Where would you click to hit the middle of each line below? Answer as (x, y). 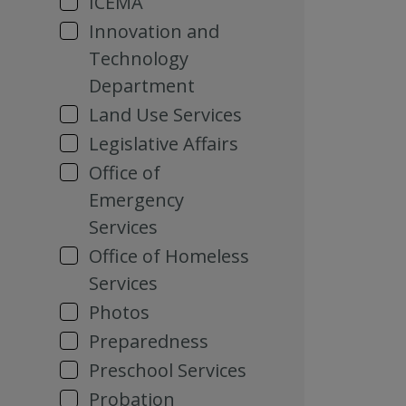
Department (142, 86)
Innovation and (154, 31)
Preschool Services (168, 370)
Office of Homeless (169, 256)
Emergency (136, 200)
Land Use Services (165, 115)
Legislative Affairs (164, 144)
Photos (119, 312)
